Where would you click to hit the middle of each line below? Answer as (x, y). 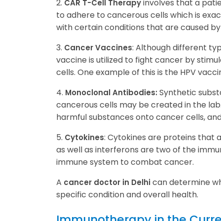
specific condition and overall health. (127, 195)
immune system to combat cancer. (125, 162)
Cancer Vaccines (98, 48)
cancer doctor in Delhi (107, 183)
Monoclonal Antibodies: (111, 93)
